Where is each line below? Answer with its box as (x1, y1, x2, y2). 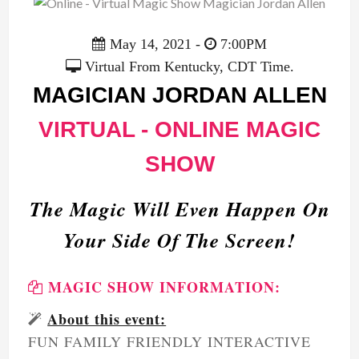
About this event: (47, 309, 167, 329)
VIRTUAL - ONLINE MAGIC (38, 117, 321, 142)
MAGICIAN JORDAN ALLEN (32, 83, 327, 107)
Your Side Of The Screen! (63, 226, 296, 254)
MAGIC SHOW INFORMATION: (43, 276, 281, 297)
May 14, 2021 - (106, 36, 204, 52)
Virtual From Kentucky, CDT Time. (80, 58, 294, 75)
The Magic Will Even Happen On (29, 195, 330, 223)
